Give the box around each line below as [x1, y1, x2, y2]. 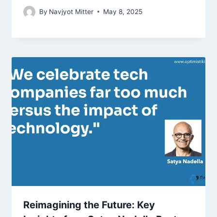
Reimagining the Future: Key [23, 199, 155, 211]
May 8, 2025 [103, 7, 143, 15]
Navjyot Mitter [49, 7, 94, 15]
